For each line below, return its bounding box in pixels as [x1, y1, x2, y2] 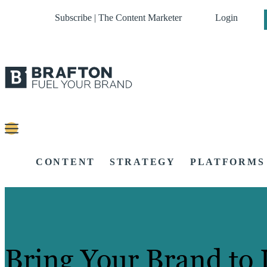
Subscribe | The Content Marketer [55, 13, 182, 23]
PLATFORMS [190, 157, 265, 167]
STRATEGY [110, 157, 176, 167]
